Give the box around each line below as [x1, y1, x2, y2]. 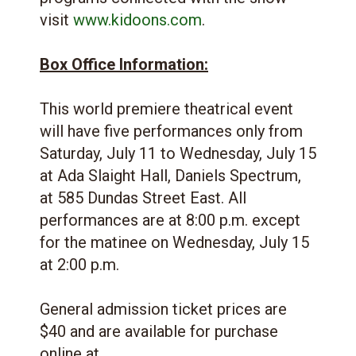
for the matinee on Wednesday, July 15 [40, 232, 309, 252]
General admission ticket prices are [40, 299, 287, 319]
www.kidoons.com [73, 10, 202, 29]
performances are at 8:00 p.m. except [40, 210, 300, 230]
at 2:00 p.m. [40, 254, 119, 274]
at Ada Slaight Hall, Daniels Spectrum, [40, 165, 301, 185]
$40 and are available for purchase [40, 321, 278, 341]
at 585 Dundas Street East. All [40, 188, 246, 207]
